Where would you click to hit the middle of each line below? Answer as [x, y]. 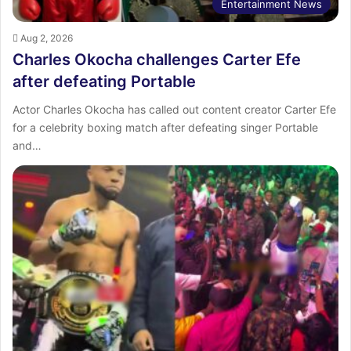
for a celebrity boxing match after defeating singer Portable [165, 127]
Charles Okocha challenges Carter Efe [157, 59]
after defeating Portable [104, 81]
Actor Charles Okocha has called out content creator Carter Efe [174, 109]
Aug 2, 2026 [47, 38]
